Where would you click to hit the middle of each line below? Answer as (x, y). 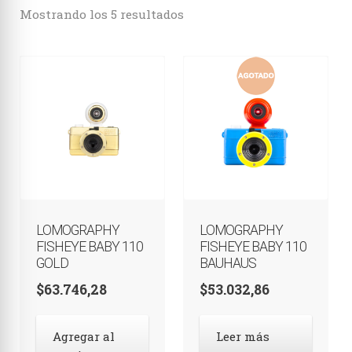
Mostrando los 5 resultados (101, 15)
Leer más (243, 337)
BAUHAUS (228, 263)
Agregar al (83, 337)
